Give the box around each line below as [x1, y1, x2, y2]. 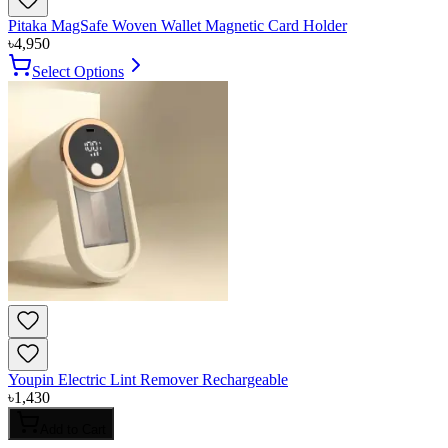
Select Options [32, 63, 124, 81]
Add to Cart [40, 422, 106, 438]
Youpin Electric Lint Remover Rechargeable [8, 371, 288, 389]
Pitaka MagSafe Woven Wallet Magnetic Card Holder [8, 17, 347, 35]
